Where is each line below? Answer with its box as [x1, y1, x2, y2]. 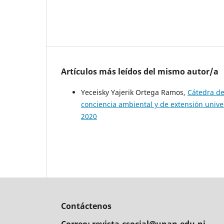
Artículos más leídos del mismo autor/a [61, 66, 218, 77]
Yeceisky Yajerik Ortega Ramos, [81, 87, 187, 97]
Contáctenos [61, 200, 111, 211]
